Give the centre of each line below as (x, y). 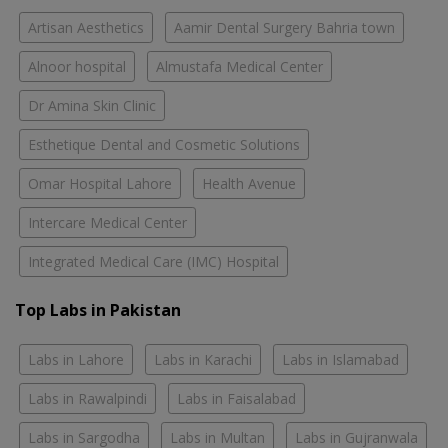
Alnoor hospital (77, 67)
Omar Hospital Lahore (100, 184)
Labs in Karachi (203, 360)
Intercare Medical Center (107, 223)
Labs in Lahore (76, 360)
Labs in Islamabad (340, 360)
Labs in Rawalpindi (87, 399)
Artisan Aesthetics (86, 28)
